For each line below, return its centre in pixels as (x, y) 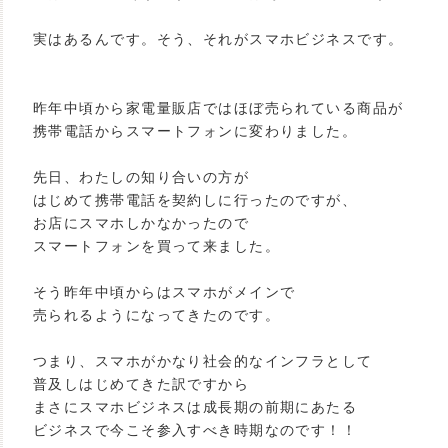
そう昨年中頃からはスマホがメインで (164, 292)
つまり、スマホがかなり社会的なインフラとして (203, 361)
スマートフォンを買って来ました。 (157, 246)
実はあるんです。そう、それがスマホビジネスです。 (218, 39)
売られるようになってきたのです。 (157, 315)
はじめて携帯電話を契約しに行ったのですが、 (195, 200)
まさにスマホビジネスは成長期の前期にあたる (195, 407)
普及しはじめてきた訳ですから (141, 384)
